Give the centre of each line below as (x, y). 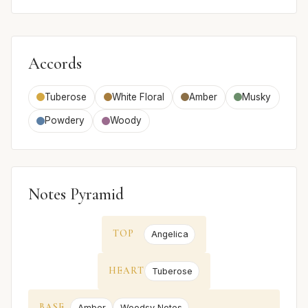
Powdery (65, 121)
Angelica (169, 234)
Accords (55, 64)
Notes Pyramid (76, 195)
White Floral (138, 97)
